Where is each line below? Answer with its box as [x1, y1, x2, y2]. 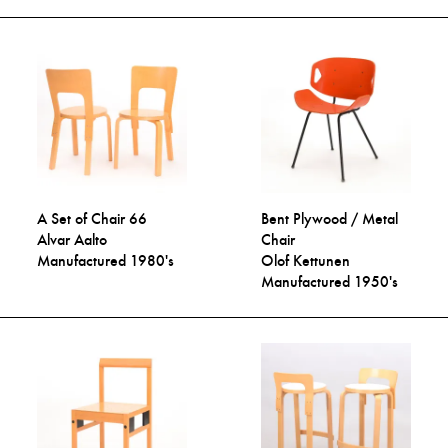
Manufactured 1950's [261, 271, 399, 291]
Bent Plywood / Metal [261, 208, 399, 228]
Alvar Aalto [37, 229, 108, 249]
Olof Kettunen [261, 250, 351, 270]
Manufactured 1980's [37, 250, 175, 270]
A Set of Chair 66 [37, 208, 148, 228]
